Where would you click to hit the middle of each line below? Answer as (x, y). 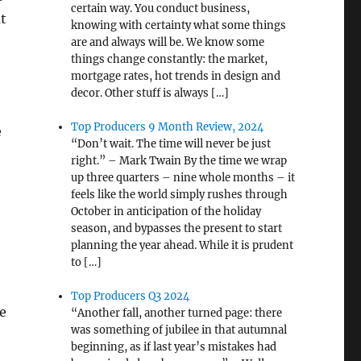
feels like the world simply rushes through (180, 195)
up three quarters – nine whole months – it (183, 178)
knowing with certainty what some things (179, 26)
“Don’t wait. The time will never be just (171, 144)
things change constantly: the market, (170, 60)
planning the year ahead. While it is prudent (183, 246)
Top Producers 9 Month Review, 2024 (168, 127)
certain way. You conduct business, (161, 9)
